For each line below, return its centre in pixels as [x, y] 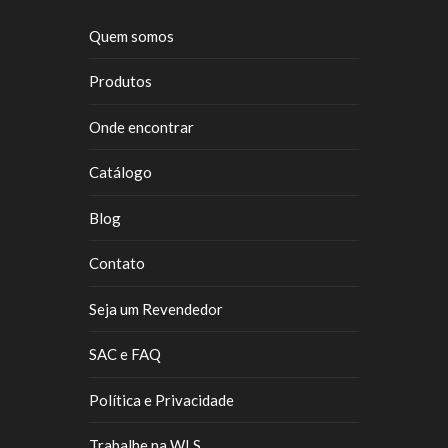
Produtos [120, 81]
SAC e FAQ [125, 354]
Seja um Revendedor [156, 308]
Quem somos [131, 35]
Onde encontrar [141, 126]
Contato [117, 263]
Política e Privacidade [161, 399]
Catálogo [120, 172]
